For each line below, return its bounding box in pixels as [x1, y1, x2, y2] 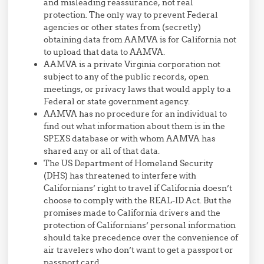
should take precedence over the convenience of [44, 232, 239, 243]
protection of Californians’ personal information [44, 219, 236, 230]
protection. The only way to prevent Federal [44, 9, 219, 20]
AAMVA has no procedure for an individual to [44, 108, 227, 119]
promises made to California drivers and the [44, 207, 221, 218]
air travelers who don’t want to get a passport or [44, 244, 234, 255]
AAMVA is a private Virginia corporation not [44, 58, 221, 70]
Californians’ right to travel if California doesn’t [44, 182, 233, 193]
